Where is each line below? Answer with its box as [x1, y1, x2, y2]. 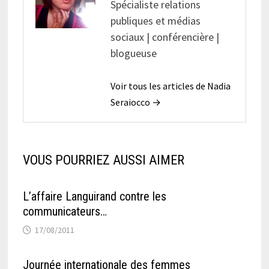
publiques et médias [110, 13, 201, 28]
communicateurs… [22, 204, 107, 219]
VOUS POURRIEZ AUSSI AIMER [22, 152, 184, 168]
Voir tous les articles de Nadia [110, 79, 231, 92]
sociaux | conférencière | [110, 29, 219, 44]
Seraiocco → [110, 95, 161, 108]
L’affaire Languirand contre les [22, 189, 166, 204]
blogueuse [110, 46, 157, 60]
